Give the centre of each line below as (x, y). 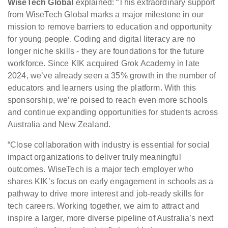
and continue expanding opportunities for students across (113, 112)
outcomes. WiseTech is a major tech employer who (101, 169)
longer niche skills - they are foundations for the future (106, 51)
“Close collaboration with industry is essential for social (109, 145)
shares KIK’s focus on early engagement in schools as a (111, 182)
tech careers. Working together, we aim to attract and (104, 206)
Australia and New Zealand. (60, 125)
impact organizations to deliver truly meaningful (94, 157)
